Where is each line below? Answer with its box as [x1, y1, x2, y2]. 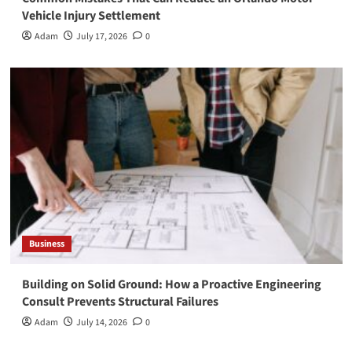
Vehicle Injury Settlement [21, 6, 160, 24]
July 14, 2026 [75, 315, 127, 329]
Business [28, 236, 64, 251]
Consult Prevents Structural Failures [21, 292, 218, 310]
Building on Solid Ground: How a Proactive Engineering [21, 275, 321, 293]
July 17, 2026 [75, 29, 127, 43]
